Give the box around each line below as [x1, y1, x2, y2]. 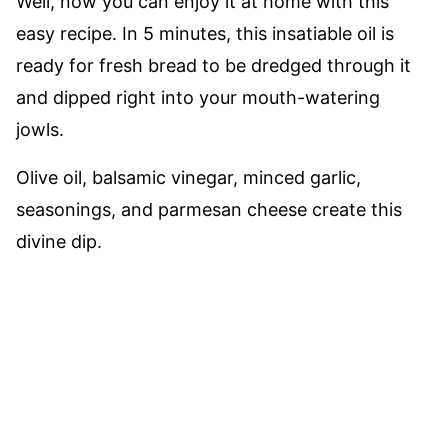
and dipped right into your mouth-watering [16, 87, 380, 108]
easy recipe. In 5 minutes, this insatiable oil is [16, 23, 394, 44]
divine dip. [16, 231, 102, 252]
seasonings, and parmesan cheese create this [16, 199, 402, 220]
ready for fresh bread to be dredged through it [16, 55, 411, 76]
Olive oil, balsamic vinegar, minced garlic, [16, 167, 361, 188]
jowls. [16, 119, 64, 140]
